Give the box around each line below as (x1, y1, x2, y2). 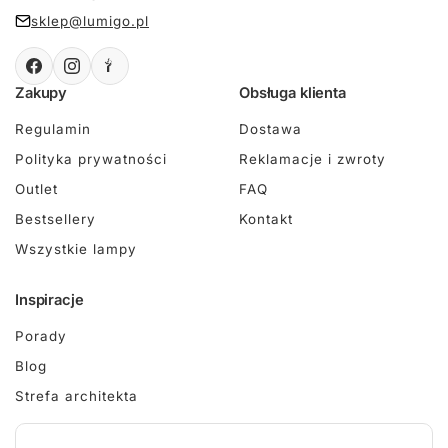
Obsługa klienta (239, 84, 346, 103)
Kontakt (239, 211, 293, 228)
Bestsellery (15, 211, 96, 228)
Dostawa (239, 121, 302, 138)
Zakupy (15, 84, 68, 103)
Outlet (15, 181, 58, 198)
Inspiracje (15, 291, 84, 310)
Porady (15, 328, 67, 345)
